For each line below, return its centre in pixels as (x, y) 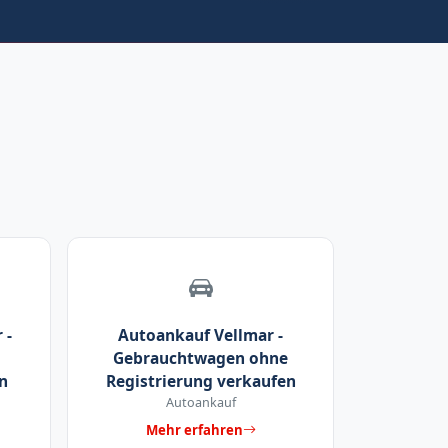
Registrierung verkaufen (200, 381)
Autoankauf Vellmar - (200, 335)
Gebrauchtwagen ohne (200, 358)
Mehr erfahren (194, 429)
